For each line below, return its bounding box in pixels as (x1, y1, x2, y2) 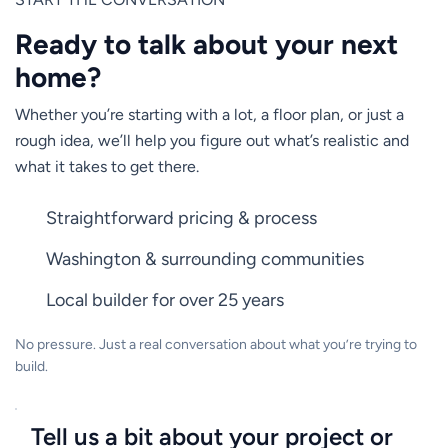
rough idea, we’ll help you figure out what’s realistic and (15, 130, 410, 150)
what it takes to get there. (15, 156, 200, 176)
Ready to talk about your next (15, 26, 399, 61)
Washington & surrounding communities (45, 248, 364, 271)
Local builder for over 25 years (45, 289, 284, 312)
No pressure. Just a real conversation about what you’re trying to (15, 336, 418, 354)
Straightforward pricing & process (45, 207, 317, 230)
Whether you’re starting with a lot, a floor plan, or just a (15, 104, 405, 124)
